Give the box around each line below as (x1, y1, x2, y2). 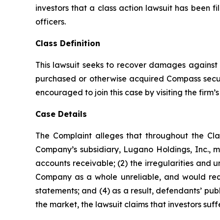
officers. (35, 17, 66, 27)
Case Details (35, 109, 87, 119)
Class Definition (35, 38, 100, 49)
